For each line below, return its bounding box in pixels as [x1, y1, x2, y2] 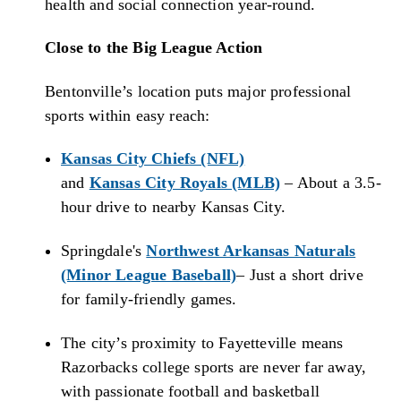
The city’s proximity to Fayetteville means [61, 333, 344, 352]
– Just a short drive [236, 265, 363, 284]
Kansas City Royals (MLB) [89, 174, 281, 192]
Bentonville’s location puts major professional [45, 81, 352, 100]
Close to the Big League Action [45, 38, 263, 57]
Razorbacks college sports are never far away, [61, 357, 367, 376]
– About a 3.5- [280, 174, 381, 192]
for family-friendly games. [61, 289, 237, 308]
